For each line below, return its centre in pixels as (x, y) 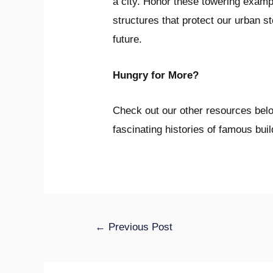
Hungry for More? (156, 75)
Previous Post (139, 227)
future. (128, 40)
